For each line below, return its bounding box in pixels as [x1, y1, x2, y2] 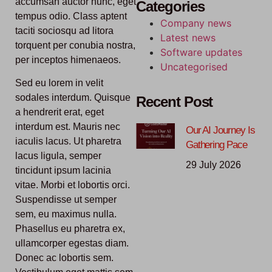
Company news [160, 17, 231, 30]
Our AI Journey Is [185, 124, 255, 137]
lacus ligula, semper [15, 151, 101, 161]
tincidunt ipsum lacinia [15, 165, 111, 176]
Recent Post [136, 93, 213, 110]
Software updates [160, 46, 242, 59]
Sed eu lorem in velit [15, 78, 103, 89]
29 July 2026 [185, 160, 241, 171]
